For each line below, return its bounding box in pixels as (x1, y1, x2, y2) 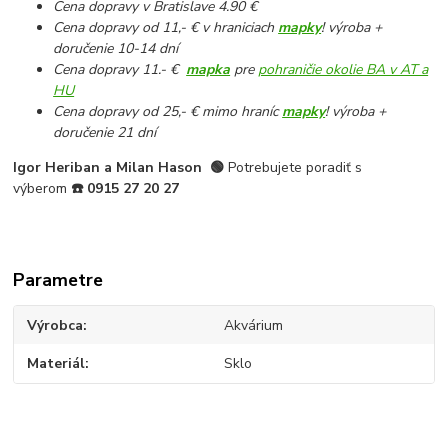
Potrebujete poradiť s (228, 157, 363, 177)
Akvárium (223, 315, 283, 335)
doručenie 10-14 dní (53, 38, 179, 58)
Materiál (27, 354, 86, 374)
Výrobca (27, 315, 84, 335)
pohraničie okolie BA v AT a (258, 59, 429, 79)
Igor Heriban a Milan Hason (13, 157, 203, 177)
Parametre (13, 267, 104, 292)
